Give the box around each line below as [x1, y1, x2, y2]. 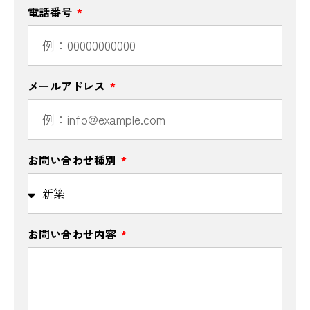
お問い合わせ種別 [28, 151, 119, 168]
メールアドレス [28, 77, 108, 94]
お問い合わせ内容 [28, 225, 119, 242]
